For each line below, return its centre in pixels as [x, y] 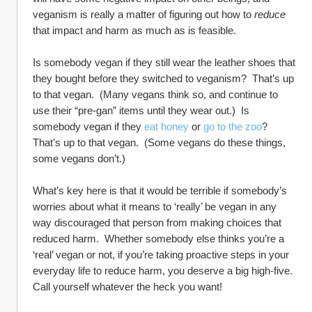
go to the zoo [233, 126]
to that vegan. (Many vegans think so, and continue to [155, 94]
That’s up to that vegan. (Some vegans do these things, [159, 142]
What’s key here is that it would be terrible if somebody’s [160, 190]
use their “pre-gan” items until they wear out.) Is [141, 110]
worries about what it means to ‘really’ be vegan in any [155, 206]
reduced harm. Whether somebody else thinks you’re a [158, 239]
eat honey [166, 126]
